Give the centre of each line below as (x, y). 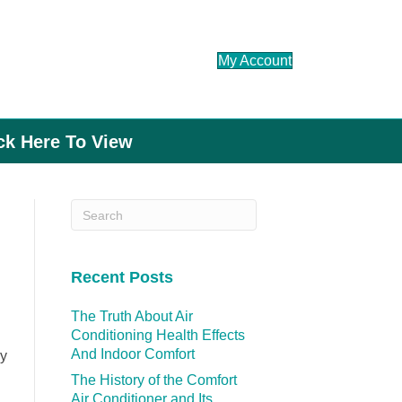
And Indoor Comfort (132, 354)
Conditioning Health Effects (157, 336)
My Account (255, 61)
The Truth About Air (131, 317)
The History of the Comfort (153, 380)
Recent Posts (122, 278)
